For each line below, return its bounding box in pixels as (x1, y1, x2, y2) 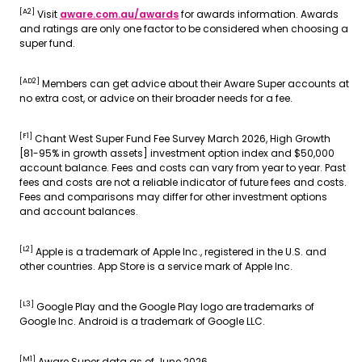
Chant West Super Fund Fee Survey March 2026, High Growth (32, 132, 330, 145)
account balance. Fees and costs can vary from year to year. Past (19, 161, 346, 175)
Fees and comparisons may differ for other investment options (19, 190, 327, 204)
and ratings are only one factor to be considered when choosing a (19, 22, 348, 36)
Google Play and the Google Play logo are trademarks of (34, 300, 314, 314)
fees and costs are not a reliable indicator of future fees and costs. (19, 175, 347, 189)
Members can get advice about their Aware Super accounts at (40, 77, 349, 90)
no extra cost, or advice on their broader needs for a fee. (19, 91, 293, 105)
